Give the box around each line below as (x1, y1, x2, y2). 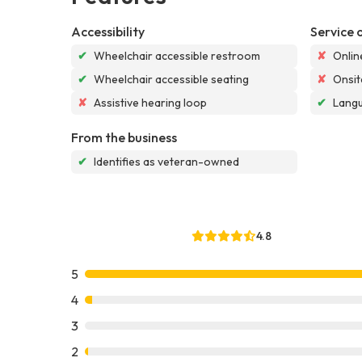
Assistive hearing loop (94, 95, 207, 110)
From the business (71, 128, 177, 145)
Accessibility (71, 23, 145, 40)
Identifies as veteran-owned (94, 154, 239, 169)
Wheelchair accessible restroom (94, 48, 260, 63)
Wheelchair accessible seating (94, 71, 249, 86)
